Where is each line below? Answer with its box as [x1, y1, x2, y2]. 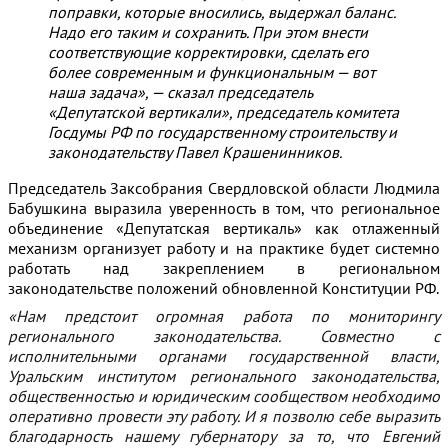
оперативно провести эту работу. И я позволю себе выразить [8, 406, 440, 427]
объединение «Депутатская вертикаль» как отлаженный [8, 218, 440, 239]
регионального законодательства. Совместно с [8, 326, 440, 347]
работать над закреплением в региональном [8, 258, 440, 279]
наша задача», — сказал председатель [48, 82, 312, 103]
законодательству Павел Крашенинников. [48, 142, 342, 163]
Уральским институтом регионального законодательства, [8, 366, 440, 387]
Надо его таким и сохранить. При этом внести [48, 22, 368, 43]
